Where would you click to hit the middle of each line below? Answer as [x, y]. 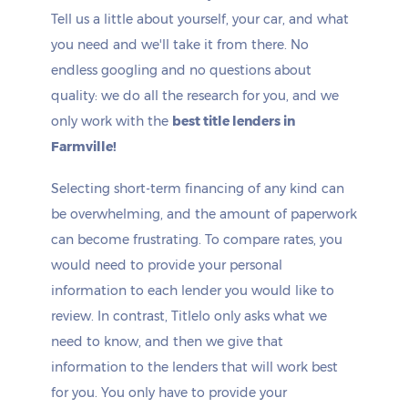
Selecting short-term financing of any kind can [198, 189]
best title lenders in [234, 121]
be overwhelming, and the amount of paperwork [204, 214]
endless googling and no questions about [181, 70]
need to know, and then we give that [167, 342]
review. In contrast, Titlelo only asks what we [189, 316]
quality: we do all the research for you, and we [195, 96]
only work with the [112, 121]
